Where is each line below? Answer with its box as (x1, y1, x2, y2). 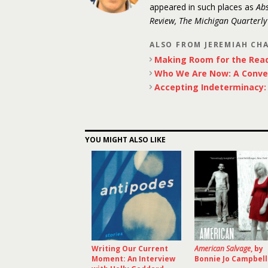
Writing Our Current (92, 243, 168, 254)
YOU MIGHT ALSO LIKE (85, 135, 166, 145)
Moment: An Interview (92, 254, 175, 264)
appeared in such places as (150, 1, 256, 13)
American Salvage (194, 243, 251, 254)
